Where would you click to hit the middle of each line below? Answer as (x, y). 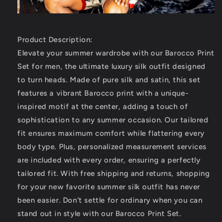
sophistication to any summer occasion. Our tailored (113, 120)
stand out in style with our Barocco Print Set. (99, 213)
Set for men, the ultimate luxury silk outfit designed (111, 66)
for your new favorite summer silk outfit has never (109, 187)
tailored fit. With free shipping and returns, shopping (114, 173)
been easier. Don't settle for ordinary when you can (110, 200)
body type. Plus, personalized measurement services (112, 146)
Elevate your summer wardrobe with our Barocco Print (116, 53)
